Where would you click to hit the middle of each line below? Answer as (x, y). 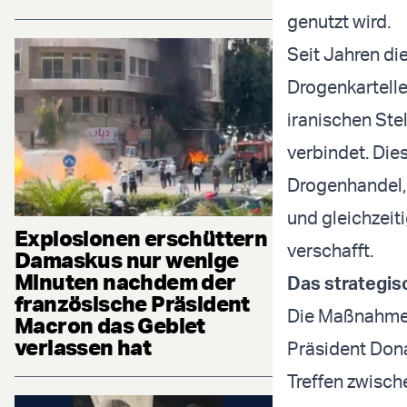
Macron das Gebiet (110, 325)
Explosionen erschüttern (141, 238)
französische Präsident (132, 303)
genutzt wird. (339, 22)
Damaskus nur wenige (127, 259)
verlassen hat (83, 347)
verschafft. (330, 251)
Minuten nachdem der (125, 281)
